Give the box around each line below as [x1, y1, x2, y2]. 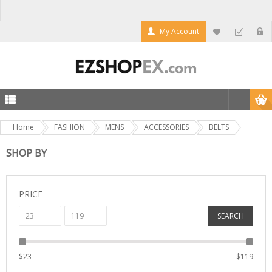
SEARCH [217, 211, 244, 221]
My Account [160, 26, 199, 36]
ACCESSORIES [144, 122, 189, 132]
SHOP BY [6, 146, 47, 160]
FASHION [54, 122, 85, 132]
